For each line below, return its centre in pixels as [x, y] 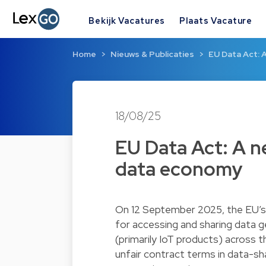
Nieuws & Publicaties [152, 54]
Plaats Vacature [216, 20]
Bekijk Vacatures [127, 20]
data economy [179, 169]
